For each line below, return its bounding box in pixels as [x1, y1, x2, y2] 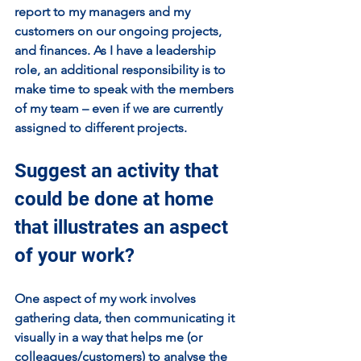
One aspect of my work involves [15, 291, 199, 306]
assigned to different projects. [15, 120, 187, 135]
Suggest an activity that [15, 160, 223, 182]
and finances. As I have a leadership [15, 43, 219, 58]
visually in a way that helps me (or [15, 330, 205, 345]
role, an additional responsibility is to [15, 62, 229, 77]
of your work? [15, 244, 135, 267]
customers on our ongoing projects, [15, 23, 225, 39]
